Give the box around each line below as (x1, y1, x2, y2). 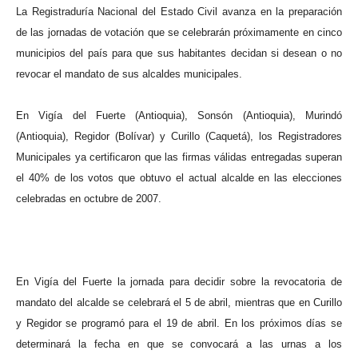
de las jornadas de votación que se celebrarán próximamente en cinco (16, 26, 342, 38)
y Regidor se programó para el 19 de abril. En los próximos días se (16, 317, 342, 329)
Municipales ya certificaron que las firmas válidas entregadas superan (16, 151, 342, 163)
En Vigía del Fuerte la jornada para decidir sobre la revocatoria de (16, 276, 342, 288)
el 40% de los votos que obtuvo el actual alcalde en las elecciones (16, 172, 342, 184)
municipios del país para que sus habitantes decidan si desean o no (16, 47, 342, 59)
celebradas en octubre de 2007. (16, 193, 161, 205)
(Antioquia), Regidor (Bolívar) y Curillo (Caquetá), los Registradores (16, 130, 342, 142)
